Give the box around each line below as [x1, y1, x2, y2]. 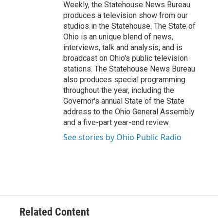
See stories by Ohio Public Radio [63, 131, 182, 143]
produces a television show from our [63, 10, 188, 20]
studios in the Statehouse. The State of [63, 21, 196, 31]
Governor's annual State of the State [63, 96, 184, 106]
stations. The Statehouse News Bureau [63, 64, 195, 73]
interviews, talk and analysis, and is [63, 42, 182, 52]
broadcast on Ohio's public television [63, 53, 188, 63]
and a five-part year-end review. [63, 117, 170, 127]
